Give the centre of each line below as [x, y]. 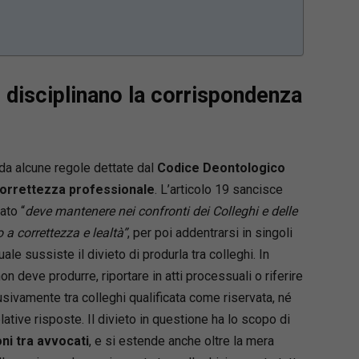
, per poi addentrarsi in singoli [210, 233]
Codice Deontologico [221, 168]
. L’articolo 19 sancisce [218, 190]
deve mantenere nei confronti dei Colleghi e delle [161, 211]
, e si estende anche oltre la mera [181, 341]
